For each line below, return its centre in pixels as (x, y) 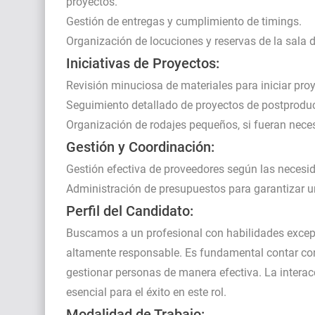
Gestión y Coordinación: (140, 147)
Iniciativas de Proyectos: (143, 63)
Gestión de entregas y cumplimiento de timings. (184, 21)
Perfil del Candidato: (130, 211)
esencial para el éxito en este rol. (146, 292)
